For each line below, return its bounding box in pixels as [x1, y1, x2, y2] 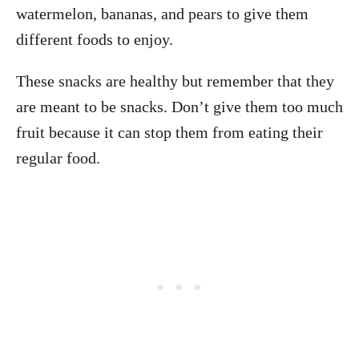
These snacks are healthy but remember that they [16, 72, 334, 90]
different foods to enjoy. [16, 30, 173, 48]
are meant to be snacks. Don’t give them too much [16, 98, 343, 115]
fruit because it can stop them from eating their [16, 123, 323, 141]
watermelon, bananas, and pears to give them [16, 5, 309, 22]
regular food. [16, 149, 100, 167]
